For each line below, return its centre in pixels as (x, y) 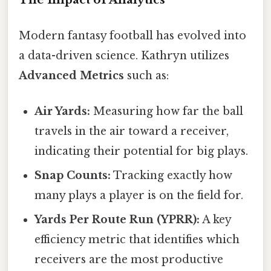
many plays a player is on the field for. (139, 196)
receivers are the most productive (129, 260)
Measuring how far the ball (167, 112)
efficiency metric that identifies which (137, 240)
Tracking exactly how (172, 176)
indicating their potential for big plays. (142, 152)
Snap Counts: (73, 176)
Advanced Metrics (71, 75)
